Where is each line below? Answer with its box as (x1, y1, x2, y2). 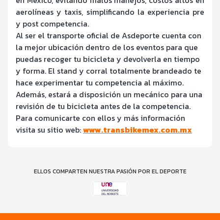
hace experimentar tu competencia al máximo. (16, 77, 184, 89)
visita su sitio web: (16, 124, 83, 136)
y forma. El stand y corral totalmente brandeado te (16, 65, 201, 77)
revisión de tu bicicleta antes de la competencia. (16, 100, 191, 112)
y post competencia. (16, 18, 89, 30)
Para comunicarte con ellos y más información (16, 112, 185, 124)
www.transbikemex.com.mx (83, 124, 192, 136)
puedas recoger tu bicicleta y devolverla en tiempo (16, 53, 200, 65)
